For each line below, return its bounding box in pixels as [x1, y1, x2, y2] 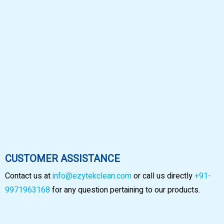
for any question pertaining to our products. [52, 184, 200, 196]
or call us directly [133, 170, 192, 182]
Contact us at [5, 170, 52, 182]
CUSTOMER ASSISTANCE [5, 151, 120, 166]
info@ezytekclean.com [52, 170, 133, 182]
